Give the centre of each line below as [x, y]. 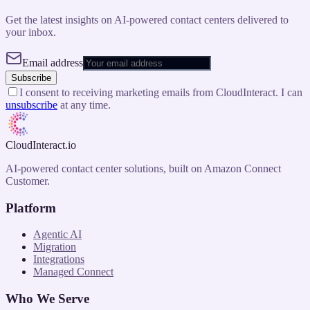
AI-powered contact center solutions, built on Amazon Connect [143, 168]
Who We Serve [47, 299]
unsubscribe [31, 105]
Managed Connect [73, 272]
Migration [55, 247]
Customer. [28, 181]
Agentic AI [57, 235]
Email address [53, 63]
